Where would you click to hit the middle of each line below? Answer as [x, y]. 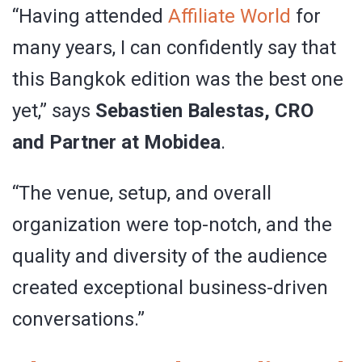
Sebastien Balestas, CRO [204, 110]
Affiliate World [229, 16]
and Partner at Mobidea [116, 142]
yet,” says [54, 110]
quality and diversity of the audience [170, 256]
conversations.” [78, 319]
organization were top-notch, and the [172, 224]
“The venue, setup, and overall [142, 193]
